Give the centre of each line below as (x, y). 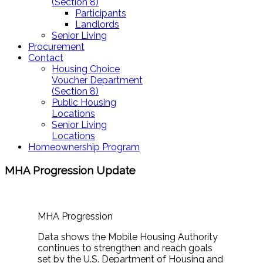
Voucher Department (97, 80)
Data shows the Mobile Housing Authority (128, 237)
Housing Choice (86, 69)
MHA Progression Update (70, 170)
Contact (46, 58)
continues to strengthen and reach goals (125, 248)
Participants (101, 13)
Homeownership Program (84, 147)
